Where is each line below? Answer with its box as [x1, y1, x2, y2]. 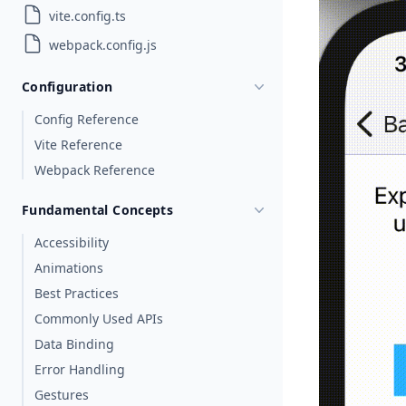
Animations [34, 259, 103, 276]
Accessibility [34, 234, 109, 251]
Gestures [34, 386, 89, 403]
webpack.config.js [49, 36, 157, 53]
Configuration [22, 78, 113, 95]
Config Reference [34, 111, 139, 128]
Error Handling [34, 361, 125, 378]
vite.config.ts [49, 7, 126, 24]
